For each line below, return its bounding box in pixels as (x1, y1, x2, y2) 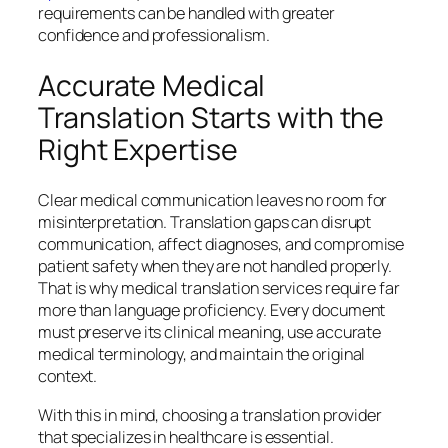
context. (38, 365, 98, 388)
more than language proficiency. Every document (38, 299, 386, 322)
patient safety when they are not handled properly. (38, 255, 392, 278)
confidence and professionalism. (38, 23, 270, 46)
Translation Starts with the (38, 97, 385, 137)
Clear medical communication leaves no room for (38, 189, 388, 212)
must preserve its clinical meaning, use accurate (38, 321, 382, 344)
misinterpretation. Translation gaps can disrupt (38, 211, 372, 234)
